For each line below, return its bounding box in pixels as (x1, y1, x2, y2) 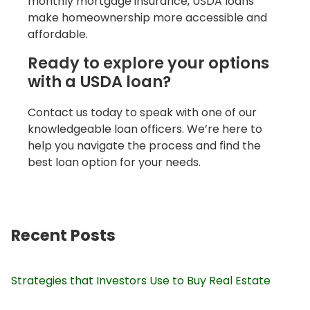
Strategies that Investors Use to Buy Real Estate (11, 273, 271, 289)
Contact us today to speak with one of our (28, 104, 257, 121)
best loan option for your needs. (28, 154, 201, 171)
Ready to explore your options (28, 52, 269, 75)
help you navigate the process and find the (28, 138, 261, 154)
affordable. (28, 26, 88, 43)
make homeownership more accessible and (28, 10, 267, 26)
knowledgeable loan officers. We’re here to (28, 121, 262, 138)
